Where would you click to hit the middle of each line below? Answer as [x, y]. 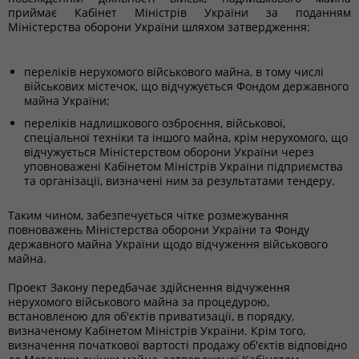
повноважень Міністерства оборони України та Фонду [159, 230]
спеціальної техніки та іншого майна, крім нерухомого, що [186, 137]
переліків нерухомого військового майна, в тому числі [174, 72]
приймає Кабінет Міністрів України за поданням [179, 12]
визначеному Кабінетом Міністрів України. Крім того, [157, 331]
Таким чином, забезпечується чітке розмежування [148, 215]
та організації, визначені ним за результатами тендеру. [179, 181]
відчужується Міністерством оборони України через [169, 152]
